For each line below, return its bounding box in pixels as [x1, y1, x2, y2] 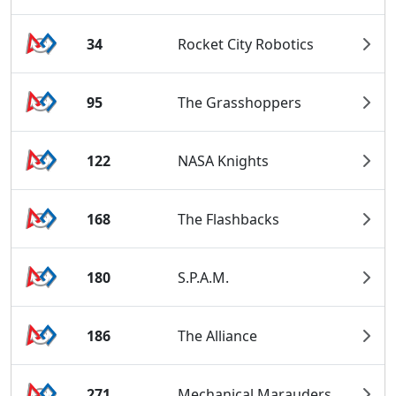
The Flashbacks [178, 209, 280, 229]
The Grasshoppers [178, 92, 302, 112]
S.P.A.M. [178, 267, 230, 287]
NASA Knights [178, 150, 270, 171]
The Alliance [178, 325, 258, 346]
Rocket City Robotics [178, 34, 315, 54]
